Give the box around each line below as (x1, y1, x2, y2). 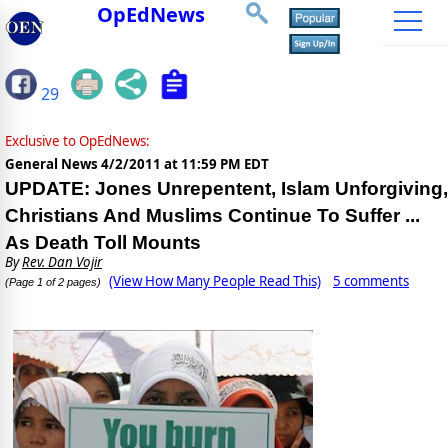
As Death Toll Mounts (5, 232, 201, 254)
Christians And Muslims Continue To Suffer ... (5, 205, 420, 227)
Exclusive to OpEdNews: (5, 132, 150, 151)
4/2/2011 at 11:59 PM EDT (101, 155, 269, 174)
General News (5, 155, 101, 174)
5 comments (333, 272, 409, 291)
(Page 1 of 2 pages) (5, 276, 101, 289)
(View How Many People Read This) (109, 272, 321, 291)
